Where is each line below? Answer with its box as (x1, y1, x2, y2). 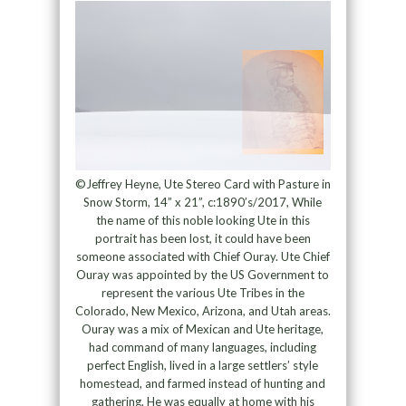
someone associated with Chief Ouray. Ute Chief (75, 249, 330, 265)
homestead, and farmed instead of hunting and (80, 376, 326, 391)
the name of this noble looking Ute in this (95, 213, 310, 228)
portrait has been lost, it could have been (94, 231, 311, 246)
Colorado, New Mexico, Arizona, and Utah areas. (74, 304, 331, 319)
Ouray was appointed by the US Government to (76, 267, 330, 283)
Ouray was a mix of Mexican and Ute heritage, (82, 322, 324, 337)
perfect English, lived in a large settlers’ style (87, 358, 319, 373)
